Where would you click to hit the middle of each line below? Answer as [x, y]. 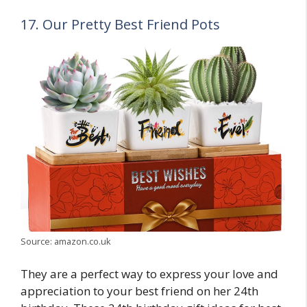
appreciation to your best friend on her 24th [139, 291]
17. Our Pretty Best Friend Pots [120, 24]
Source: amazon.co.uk [66, 241]
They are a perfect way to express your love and [149, 274]
